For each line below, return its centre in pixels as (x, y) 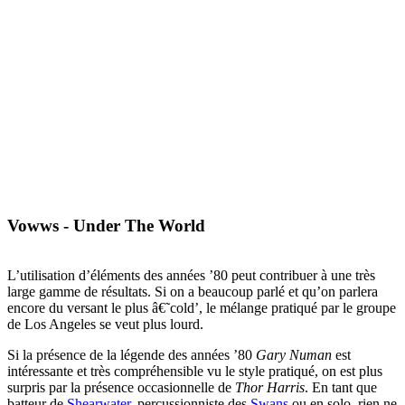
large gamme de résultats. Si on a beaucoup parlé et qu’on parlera (193, 291)
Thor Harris (270, 387)
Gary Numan (294, 354)
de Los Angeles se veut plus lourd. (105, 324)
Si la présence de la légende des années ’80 (132, 354)
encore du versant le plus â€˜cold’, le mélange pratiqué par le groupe (202, 307)
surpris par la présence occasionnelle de (121, 387)
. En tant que (341, 387)
